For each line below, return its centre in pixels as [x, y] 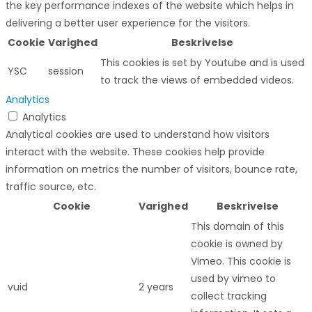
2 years [156, 287]
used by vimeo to [233, 278]
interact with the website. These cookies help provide [135, 151]
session [66, 71]
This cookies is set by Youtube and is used [202, 62]
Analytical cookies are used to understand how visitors [138, 134]
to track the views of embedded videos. [197, 80]
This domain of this [237, 226]
